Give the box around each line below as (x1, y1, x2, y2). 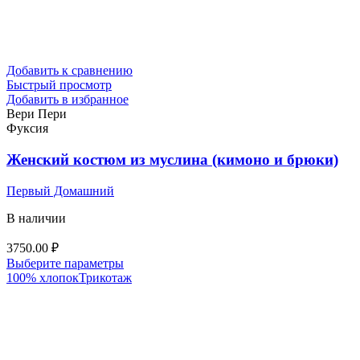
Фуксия (6, 121, 48, 136)
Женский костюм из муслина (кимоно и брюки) (6, 150, 338, 168)
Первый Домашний (6, 183, 114, 198)
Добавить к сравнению (6, 63, 133, 78)
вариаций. (123, 313, 179, 327)
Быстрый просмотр (6, 78, 112, 92)
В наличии (6, 211, 66, 225)
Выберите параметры (6, 256, 124, 270)
